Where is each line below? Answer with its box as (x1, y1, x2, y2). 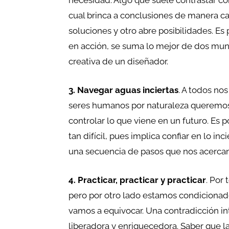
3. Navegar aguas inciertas (68, 85, 179, 96)
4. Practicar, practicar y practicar (68, 175, 207, 186)
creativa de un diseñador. (68, 56, 169, 67)
